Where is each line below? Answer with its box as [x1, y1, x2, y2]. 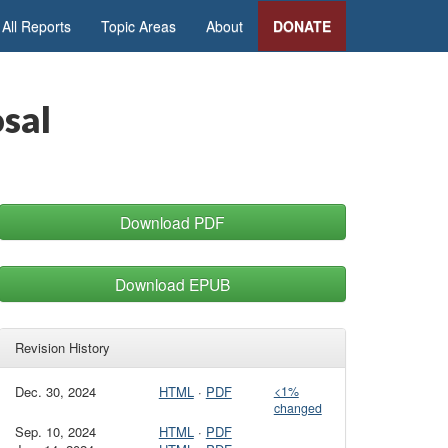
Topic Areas [101, 16, 176, 36]
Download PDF [120, 211, 225, 233]
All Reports [2, 16, 71, 36]
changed [273, 399, 322, 417]
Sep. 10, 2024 [15, 422, 96, 442]
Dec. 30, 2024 [15, 382, 96, 401]
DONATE [273, 16, 331, 36]
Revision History [15, 338, 110, 357]
